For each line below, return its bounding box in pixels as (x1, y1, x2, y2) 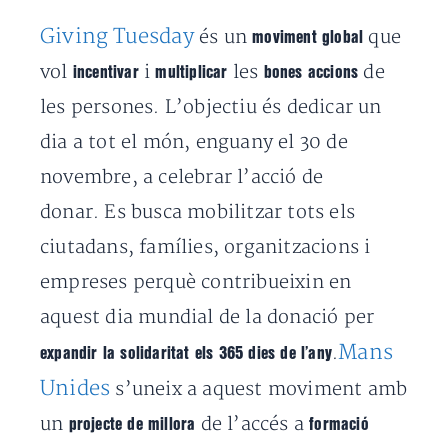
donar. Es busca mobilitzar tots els (40, 201, 356, 224)
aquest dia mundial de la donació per (40, 306, 375, 329)
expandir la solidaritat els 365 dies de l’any (40, 346, 332, 361)
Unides (40, 376, 116, 401)
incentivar (72, 65, 145, 80)
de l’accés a (195, 413, 310, 436)
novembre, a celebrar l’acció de (40, 166, 324, 189)
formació (309, 417, 369, 432)
